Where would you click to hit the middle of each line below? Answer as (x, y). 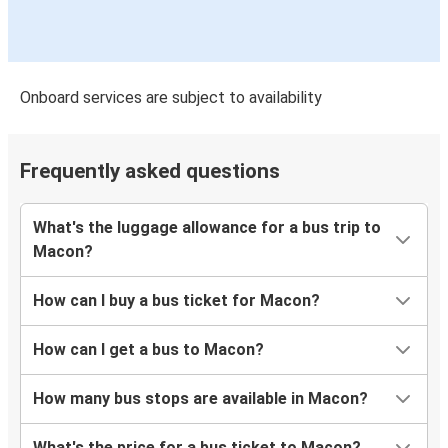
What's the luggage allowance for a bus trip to (207, 227)
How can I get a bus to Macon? (148, 349)
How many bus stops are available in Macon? (200, 398)
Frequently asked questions (150, 171)
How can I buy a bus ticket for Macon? (176, 300)
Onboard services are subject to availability (171, 98)
